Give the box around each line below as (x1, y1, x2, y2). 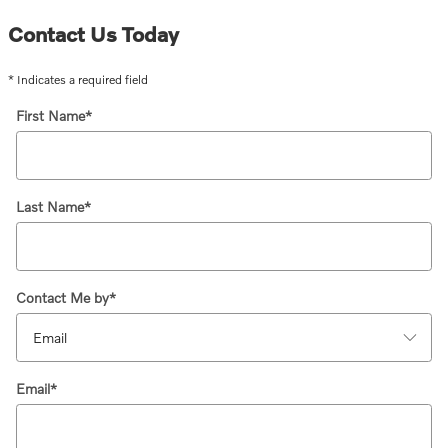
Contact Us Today (8, 20, 179, 46)
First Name (16, 106, 85, 124)
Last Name (16, 197, 84, 215)
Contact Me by (16, 288, 109, 306)
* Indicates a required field (8, 71, 148, 87)
